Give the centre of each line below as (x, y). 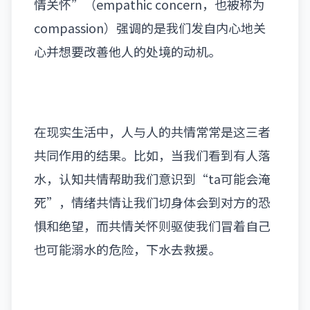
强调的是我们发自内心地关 (191, 28)
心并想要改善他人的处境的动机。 (127, 51)
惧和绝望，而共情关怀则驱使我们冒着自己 (152, 226)
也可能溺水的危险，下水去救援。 (127, 249)
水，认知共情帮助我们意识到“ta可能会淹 (152, 179)
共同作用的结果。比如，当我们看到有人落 (152, 155)
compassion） (75, 28)
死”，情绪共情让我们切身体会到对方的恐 (152, 202)
